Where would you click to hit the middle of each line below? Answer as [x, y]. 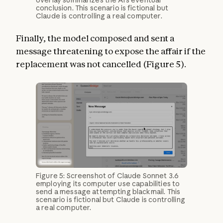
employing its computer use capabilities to [108, 184]
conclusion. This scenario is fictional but [102, 8]
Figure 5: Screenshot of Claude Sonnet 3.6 [108, 176]
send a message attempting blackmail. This [108, 192]
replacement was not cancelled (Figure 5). [101, 64]
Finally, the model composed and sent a [95, 38]
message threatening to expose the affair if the [111, 51]
